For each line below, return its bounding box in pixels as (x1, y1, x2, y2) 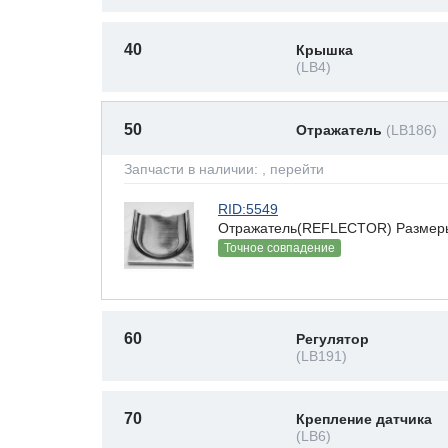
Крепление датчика (296, 411, 432, 427)
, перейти (262, 161, 324, 177)
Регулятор (296, 331, 369, 347)
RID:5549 (218, 201, 278, 217)
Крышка (296, 42, 353, 58)
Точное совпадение (224, 241, 335, 255)
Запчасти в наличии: (124, 161, 262, 177)
